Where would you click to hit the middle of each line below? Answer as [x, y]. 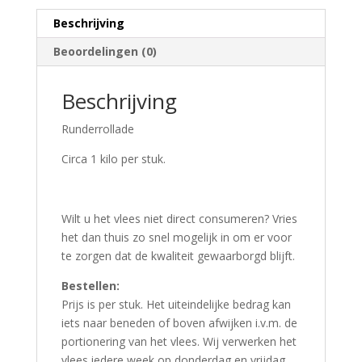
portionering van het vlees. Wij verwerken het [179, 342]
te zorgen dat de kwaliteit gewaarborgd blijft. [178, 256]
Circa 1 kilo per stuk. [113, 159]
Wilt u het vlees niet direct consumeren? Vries [179, 219]
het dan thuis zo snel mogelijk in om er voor [176, 238]
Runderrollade [97, 129]
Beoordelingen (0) [105, 52]
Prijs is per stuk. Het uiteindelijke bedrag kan [176, 305]
